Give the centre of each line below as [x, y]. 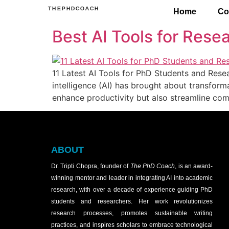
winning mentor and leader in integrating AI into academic [132, 178]
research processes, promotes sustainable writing [132, 213]
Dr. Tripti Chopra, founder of [91, 166]
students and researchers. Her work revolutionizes [132, 202]
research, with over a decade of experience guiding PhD [132, 190]
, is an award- [194, 166]
